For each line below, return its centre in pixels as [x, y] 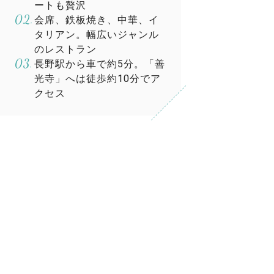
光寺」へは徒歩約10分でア [98, 79]
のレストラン [65, 49]
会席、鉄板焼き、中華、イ [97, 20]
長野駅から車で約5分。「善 [100, 64]
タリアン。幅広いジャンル [97, 35]
